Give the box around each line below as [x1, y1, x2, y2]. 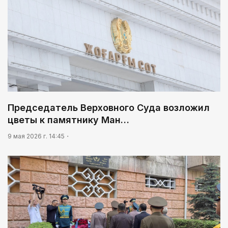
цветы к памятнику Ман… [8, 114, 129, 125]
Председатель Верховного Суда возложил [8, 102, 210, 113]
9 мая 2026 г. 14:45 [8, 132, 65, 140]
